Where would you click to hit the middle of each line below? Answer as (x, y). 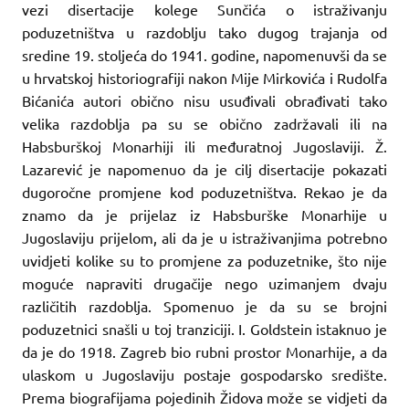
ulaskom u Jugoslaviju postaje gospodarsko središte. (204, 374)
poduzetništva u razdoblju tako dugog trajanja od (204, 31)
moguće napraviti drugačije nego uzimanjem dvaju (204, 283)
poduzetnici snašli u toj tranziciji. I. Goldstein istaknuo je (204, 328)
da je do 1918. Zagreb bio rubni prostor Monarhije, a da (204, 351)
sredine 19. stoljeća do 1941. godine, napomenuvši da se (204, 54)
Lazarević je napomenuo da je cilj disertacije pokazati (204, 168)
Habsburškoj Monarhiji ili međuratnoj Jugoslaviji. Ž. (204, 146)
